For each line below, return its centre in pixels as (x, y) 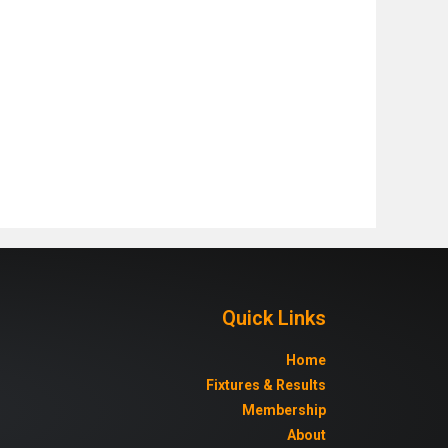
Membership (283, 409)
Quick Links (273, 317)
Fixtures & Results (265, 384)
